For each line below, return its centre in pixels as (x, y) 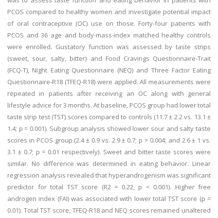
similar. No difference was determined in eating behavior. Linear (109, 163)
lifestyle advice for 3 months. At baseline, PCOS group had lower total (109, 105)
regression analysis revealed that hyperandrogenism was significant (109, 175)
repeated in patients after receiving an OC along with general (109, 93)
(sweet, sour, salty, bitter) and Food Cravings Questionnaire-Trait (109, 58)
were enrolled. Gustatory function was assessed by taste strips (109, 47)
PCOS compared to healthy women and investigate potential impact (109, 12)
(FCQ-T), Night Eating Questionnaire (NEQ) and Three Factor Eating (109, 70)
